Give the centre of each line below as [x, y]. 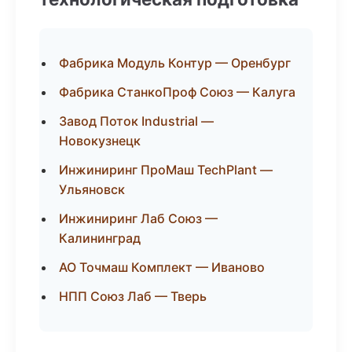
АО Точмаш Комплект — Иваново [162, 267]
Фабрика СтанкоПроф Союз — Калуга [177, 92]
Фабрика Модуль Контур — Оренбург [175, 63]
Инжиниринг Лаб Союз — [138, 218]
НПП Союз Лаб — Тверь [133, 296]
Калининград [100, 238]
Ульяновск [92, 189]
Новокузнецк [100, 141]
